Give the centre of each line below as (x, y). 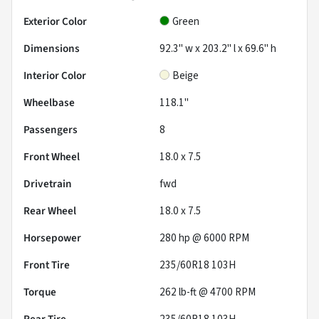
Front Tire (47, 265)
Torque (40, 292)
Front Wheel (52, 157)
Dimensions (52, 49)
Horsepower (52, 238)
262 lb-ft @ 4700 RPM (208, 292)
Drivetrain (48, 184)
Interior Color (55, 76)
